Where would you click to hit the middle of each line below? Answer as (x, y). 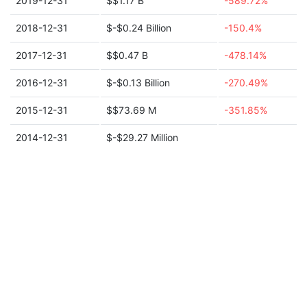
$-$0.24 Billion (139, 28)
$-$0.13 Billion (138, 83)
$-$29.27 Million (142, 137)
